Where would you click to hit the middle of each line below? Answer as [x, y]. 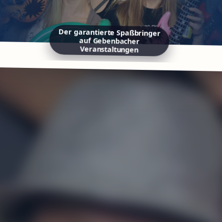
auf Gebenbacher [111, 44]
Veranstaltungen [111, 53]
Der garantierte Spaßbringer [111, 36]
